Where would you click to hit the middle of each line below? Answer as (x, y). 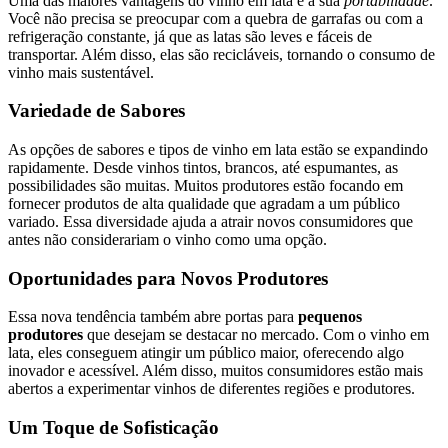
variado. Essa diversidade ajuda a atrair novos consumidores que (210, 221)
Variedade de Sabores (96, 111)
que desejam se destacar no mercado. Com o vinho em (256, 335)
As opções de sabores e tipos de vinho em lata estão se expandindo (218, 149)
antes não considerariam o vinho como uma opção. (167, 239)
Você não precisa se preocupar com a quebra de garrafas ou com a (215, 18)
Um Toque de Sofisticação (113, 428)
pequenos (330, 317)
